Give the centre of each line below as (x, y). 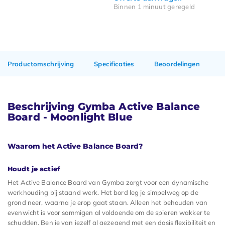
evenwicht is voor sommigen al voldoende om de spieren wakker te (109, 212)
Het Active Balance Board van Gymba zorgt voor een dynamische (108, 182)
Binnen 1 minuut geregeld (154, 7)
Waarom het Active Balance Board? (75, 146)
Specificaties (114, 64)
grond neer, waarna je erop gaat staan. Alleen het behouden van (108, 202)
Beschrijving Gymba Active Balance (104, 106)
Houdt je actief (34, 168)
